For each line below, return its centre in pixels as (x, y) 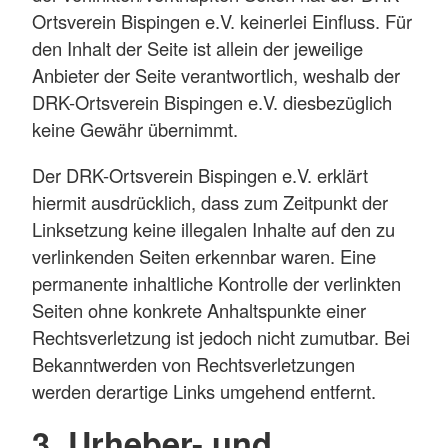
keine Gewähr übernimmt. (135, 129)
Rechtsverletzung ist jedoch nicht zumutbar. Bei (221, 336)
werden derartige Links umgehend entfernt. (204, 390)
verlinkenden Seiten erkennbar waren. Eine (204, 255)
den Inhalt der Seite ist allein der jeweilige (197, 48)
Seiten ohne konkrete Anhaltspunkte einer (199, 309)
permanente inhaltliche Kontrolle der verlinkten (216, 282)
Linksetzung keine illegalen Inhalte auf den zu (213, 228)
